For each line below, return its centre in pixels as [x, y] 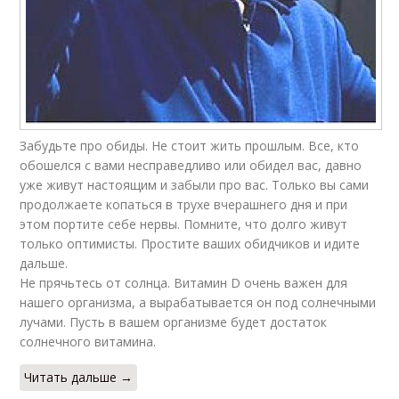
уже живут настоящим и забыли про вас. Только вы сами [195, 184]
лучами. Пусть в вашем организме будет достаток [174, 322]
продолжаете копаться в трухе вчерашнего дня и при [184, 204]
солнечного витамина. [88, 341]
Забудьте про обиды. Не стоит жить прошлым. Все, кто [190, 145]
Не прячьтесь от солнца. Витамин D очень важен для [184, 282]
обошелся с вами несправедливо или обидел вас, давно [191, 165]
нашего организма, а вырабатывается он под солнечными [198, 302]
